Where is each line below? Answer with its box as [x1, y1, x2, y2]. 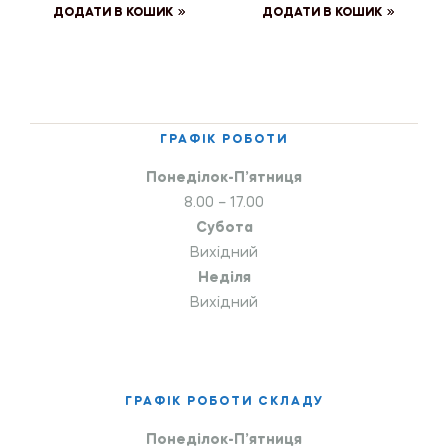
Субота [195, 221, 253, 236]
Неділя [197, 271, 251, 286]
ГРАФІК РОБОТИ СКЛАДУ [124, 396, 324, 409]
